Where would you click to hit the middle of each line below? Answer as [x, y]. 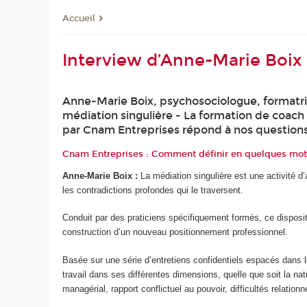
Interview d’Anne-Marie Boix [182, 61]
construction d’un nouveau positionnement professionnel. [175, 232]
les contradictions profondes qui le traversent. [153, 190]
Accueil [79, 18]
